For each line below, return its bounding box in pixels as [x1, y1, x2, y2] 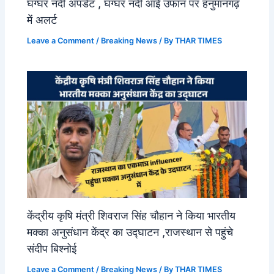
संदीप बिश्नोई [27, 241, 77, 255]
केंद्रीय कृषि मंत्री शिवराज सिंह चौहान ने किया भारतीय [27, 208, 236, 222]
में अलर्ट [27, 12, 57, 26]
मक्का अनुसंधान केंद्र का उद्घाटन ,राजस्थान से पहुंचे [27, 224, 234, 239]
